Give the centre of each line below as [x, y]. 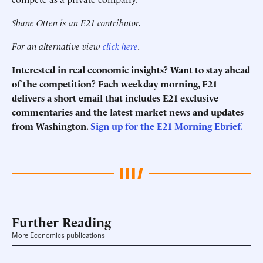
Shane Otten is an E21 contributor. [76, 22]
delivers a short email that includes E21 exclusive [115, 97]
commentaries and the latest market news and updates [128, 112]
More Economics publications [58, 235]
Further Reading [61, 222]
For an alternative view [57, 46]
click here [120, 46]
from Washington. [51, 126]
